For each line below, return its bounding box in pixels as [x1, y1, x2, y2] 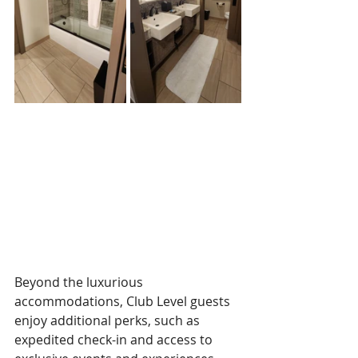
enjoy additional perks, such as [14, 312, 203, 330]
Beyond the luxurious [14, 273, 146, 292]
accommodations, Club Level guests [14, 292, 233, 311]
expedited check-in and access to [14, 331, 216, 349]
